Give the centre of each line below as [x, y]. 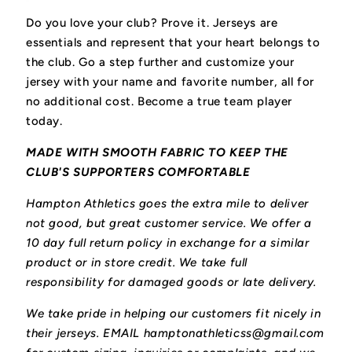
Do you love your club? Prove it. [119, 23]
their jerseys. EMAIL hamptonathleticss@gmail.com [175, 334]
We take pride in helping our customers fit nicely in [174, 314]
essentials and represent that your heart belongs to [173, 43]
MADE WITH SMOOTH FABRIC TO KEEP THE [158, 153]
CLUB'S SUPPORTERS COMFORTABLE [138, 172]
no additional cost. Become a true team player [159, 102]
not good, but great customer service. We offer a [169, 224]
